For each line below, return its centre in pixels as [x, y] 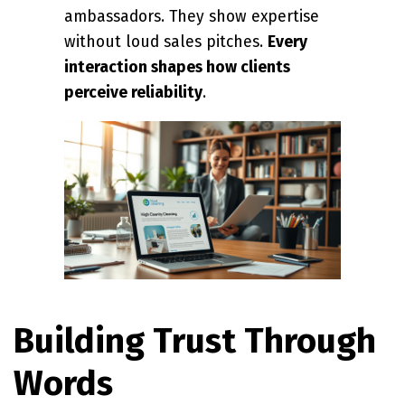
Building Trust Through [195, 341]
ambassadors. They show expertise [192, 16]
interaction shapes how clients [177, 67]
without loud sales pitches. [166, 42]
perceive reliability [133, 92]
